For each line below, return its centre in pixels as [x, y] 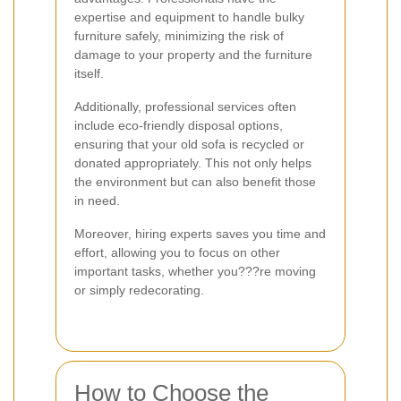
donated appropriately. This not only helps [193, 162]
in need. [97, 200]
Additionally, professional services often [185, 106]
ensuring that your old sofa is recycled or [189, 144]
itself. [89, 73]
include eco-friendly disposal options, [179, 125]
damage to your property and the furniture [193, 54]
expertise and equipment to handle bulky [189, 17]
